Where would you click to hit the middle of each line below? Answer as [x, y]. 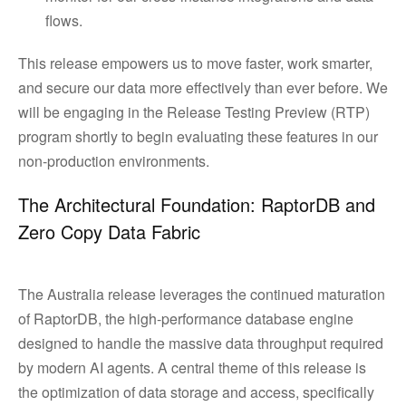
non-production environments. [114, 161]
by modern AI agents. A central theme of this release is [192, 367]
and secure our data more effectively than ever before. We [203, 87]
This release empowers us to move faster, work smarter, [195, 63]
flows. [69, 20]
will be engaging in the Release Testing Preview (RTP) [194, 112]
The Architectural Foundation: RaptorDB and [197, 204]
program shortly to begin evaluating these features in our [198, 136]
